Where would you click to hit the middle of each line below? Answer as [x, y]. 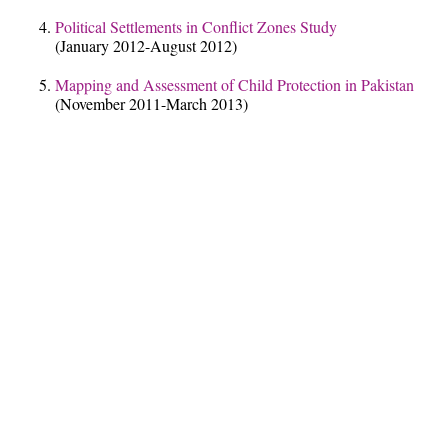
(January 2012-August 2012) [146, 46]
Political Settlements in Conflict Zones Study [196, 27]
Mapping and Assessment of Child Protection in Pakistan [234, 85]
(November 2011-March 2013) [151, 104]
